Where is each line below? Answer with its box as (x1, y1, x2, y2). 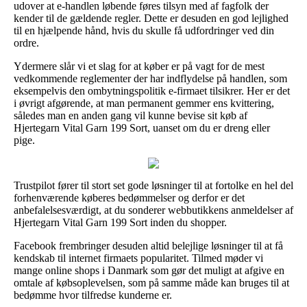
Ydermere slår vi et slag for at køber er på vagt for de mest (14, 60, 265, 72)
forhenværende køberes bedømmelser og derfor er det (14, 191, 245, 204)
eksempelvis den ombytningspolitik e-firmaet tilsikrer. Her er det (14, 84, 290, 97)
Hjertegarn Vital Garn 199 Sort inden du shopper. (14, 216, 227, 228)
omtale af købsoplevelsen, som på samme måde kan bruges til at (14, 276, 289, 288)
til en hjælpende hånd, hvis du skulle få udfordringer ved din (14, 24, 274, 36)
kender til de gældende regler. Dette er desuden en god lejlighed (14, 12, 288, 24)
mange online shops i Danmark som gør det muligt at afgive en (14, 264, 284, 276)
